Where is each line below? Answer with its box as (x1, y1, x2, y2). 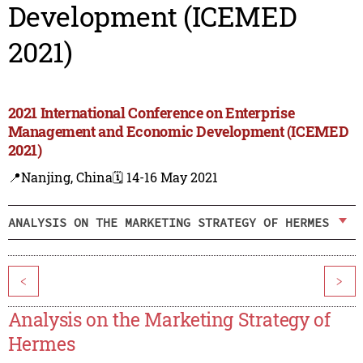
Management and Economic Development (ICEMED (7, 122, 349, 142)
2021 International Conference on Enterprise (7, 103, 295, 123)
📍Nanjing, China (7, 169, 113, 186)
